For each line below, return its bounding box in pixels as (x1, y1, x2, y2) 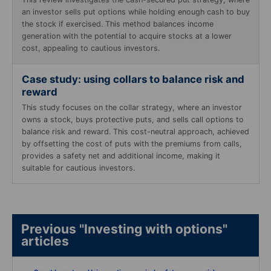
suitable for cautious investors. (22, 163, 137, 173)
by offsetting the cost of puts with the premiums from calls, (22, 139, 242, 149)
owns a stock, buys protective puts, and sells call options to (22, 115, 244, 125)
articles (21, 233, 69, 249)
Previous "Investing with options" (21, 221, 227, 237)
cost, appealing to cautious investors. (22, 44, 160, 53)
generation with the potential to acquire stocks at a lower (22, 31, 232, 41)
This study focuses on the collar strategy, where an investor (22, 103, 242, 113)
